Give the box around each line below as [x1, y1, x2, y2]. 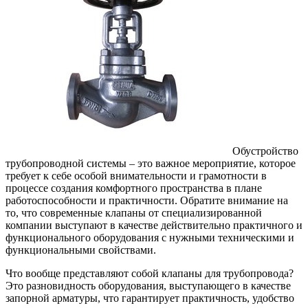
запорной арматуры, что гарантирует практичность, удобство [5, 291, 294, 304]
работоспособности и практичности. [5, 194, 177, 206]
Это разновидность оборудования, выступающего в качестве [5, 279, 291, 291]
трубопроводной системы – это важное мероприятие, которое [5, 157, 296, 169]
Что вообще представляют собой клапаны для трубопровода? [5, 267, 294, 279]
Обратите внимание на [177, 194, 288, 206]
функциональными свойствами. [5, 243, 156, 256]
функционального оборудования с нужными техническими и [5, 231, 294, 243]
